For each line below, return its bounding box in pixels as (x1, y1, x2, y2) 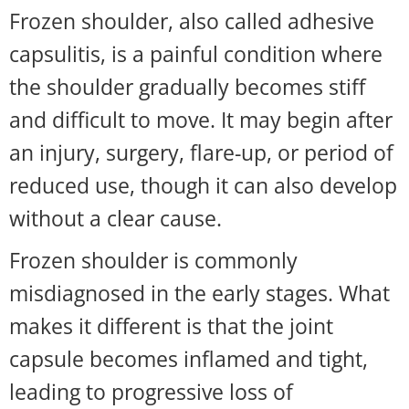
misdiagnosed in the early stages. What (9, 278, 390, 308)
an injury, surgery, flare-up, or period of (9, 138, 393, 167)
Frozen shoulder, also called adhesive (9, 6, 374, 36)
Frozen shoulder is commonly (9, 246, 298, 275)
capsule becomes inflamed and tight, (9, 344, 368, 373)
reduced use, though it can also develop (9, 171, 397, 200)
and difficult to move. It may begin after (9, 105, 393, 134)
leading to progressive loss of (9, 377, 293, 406)
